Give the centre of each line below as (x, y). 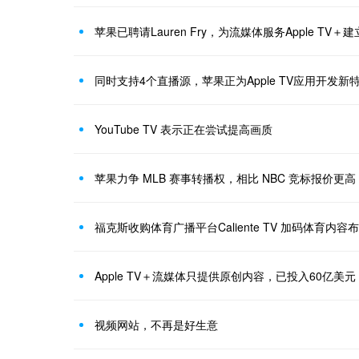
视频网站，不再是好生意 (156, 325)
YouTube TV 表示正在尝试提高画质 (184, 129)
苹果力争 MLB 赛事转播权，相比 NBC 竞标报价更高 (225, 178)
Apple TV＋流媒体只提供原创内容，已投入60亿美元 (225, 276)
